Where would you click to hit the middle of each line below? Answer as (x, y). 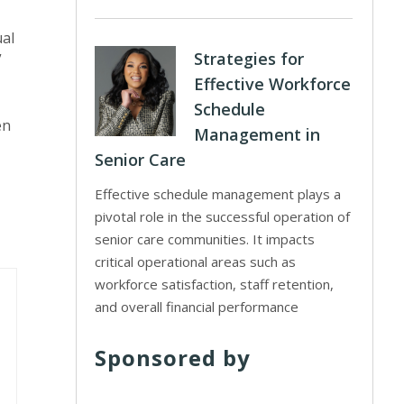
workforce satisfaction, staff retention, (215, 284)
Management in (257, 134)
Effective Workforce (273, 84)
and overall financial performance (197, 307)
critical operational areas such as (196, 262)
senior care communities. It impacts (205, 239)
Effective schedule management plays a (218, 194)
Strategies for (249, 59)
